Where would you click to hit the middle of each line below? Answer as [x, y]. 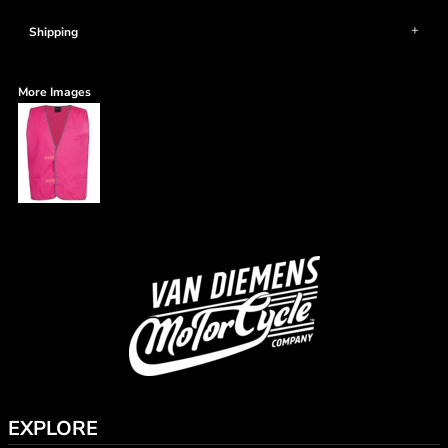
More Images [54, 92]
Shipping [53, 32]
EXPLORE [53, 428]
